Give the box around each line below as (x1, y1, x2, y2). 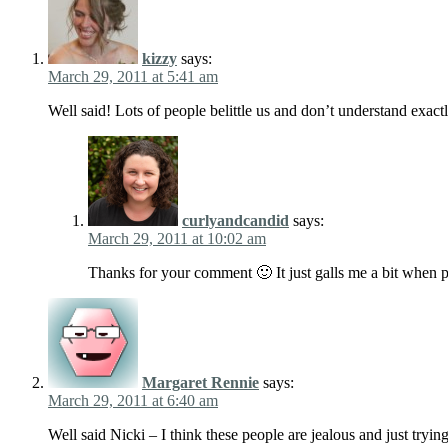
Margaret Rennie (142, 374, 259, 392)
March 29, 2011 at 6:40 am (48, 392, 218, 410)
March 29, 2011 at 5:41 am (48, 68, 218, 86)
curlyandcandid (182, 212, 289, 230)
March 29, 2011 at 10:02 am (88, 230, 266, 248)
